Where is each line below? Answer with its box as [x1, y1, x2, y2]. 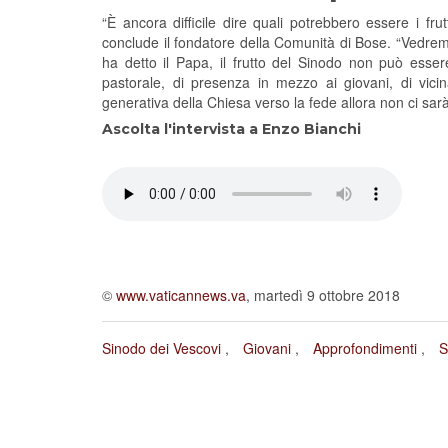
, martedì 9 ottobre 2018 [246, 285, 400, 305]
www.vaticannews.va [116, 285, 246, 305]
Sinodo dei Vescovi [102, 338, 221, 358]
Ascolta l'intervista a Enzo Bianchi [102, 120, 361, 138]
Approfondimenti [313, 338, 417, 358]
